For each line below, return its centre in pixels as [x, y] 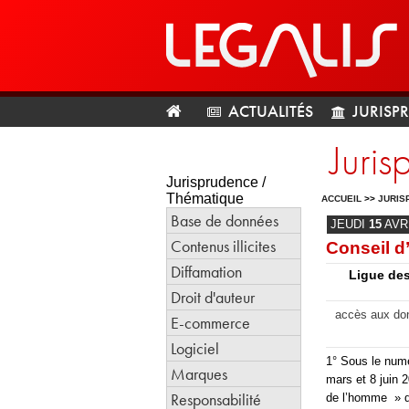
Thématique [205, 199]
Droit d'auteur [213, 297]
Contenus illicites [223, 246]
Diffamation [206, 272]
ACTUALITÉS [271, 111]
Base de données [225, 220]
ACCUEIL [341, 199]
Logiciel [195, 348]
